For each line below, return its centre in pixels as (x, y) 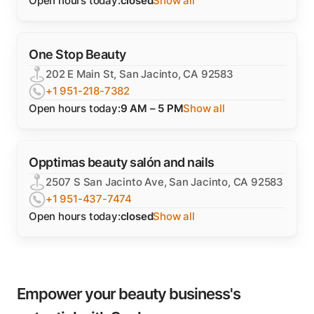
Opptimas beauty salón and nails (122, 162)
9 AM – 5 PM (152, 108)
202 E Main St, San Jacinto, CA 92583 (139, 74)
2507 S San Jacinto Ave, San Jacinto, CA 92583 (164, 182)
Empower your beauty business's (129, 294)
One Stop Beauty (77, 54)
